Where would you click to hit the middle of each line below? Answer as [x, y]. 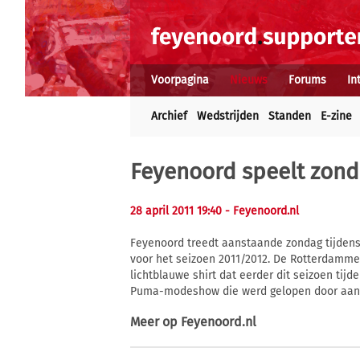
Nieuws [249, 80]
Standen [290, 116]
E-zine [336, 116]
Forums [307, 80]
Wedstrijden [228, 116]
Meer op [155, 322]
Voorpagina [180, 80]
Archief [169, 116]
